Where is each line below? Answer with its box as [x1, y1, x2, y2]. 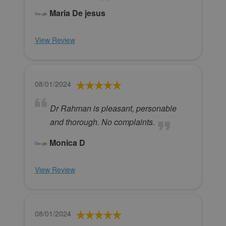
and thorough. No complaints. [49, 116, 155, 128]
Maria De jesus [49, 7, 105, 19]
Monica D [49, 137, 85, 149]
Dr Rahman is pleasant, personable [49, 102, 177, 115]
